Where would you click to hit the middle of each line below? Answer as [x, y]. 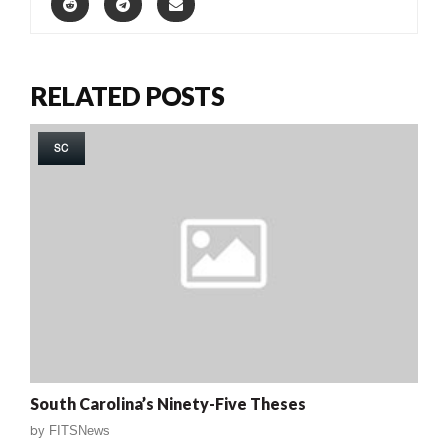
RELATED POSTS [127, 96]
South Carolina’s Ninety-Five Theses [168, 403]
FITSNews [79, 430]
